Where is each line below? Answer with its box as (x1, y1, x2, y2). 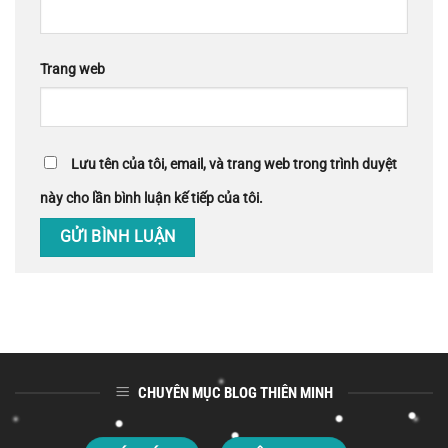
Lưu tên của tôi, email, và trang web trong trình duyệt (71, 156, 397, 174)
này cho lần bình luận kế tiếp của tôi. (40, 190, 263, 208)
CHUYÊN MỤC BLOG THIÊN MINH (137, 384, 333, 403)
